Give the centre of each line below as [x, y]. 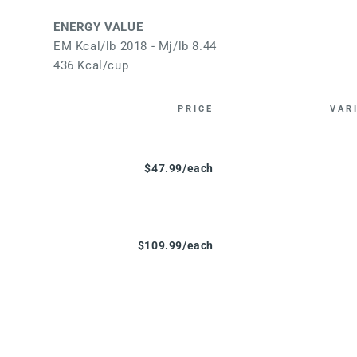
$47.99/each [179, 168]
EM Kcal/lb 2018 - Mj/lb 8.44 [135, 46]
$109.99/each [175, 245]
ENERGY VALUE [98, 27]
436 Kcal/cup [91, 65]
